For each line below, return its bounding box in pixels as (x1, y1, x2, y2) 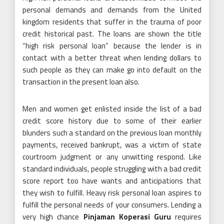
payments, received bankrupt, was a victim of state (22, 138, 201, 150)
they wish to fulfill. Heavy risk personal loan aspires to (22, 186, 201, 198)
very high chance (22, 210, 83, 222)
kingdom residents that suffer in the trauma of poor (22, 15, 201, 27)
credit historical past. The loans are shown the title (22, 27, 201, 39)
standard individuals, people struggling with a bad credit (22, 162, 201, 174)
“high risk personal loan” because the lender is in (22, 39, 201, 51)
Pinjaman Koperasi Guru (83, 210, 171, 222)
